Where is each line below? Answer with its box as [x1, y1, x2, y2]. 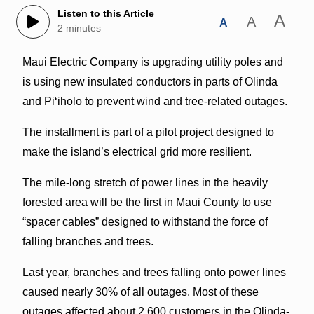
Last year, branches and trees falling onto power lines [22, 266, 286, 278]
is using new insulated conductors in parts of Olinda [22, 75, 278, 88]
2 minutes [57, 22, 101, 34]
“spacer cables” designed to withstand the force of [22, 215, 268, 228]
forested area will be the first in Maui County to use [22, 196, 272, 208]
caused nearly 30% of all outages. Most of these [22, 285, 259, 298]
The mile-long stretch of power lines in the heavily [22, 176, 268, 189]
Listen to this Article [57, 8, 154, 20]
